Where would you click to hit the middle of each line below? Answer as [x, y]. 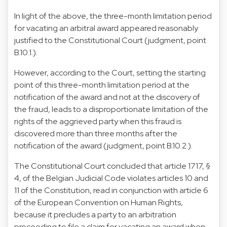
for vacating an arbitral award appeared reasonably [106, 28]
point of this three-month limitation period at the [102, 85]
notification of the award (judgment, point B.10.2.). [103, 145]
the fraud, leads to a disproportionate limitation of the [111, 109]
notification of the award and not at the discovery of [107, 97]
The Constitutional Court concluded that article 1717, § [112, 166]
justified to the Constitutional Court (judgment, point [110, 40]
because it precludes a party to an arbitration [95, 214]
